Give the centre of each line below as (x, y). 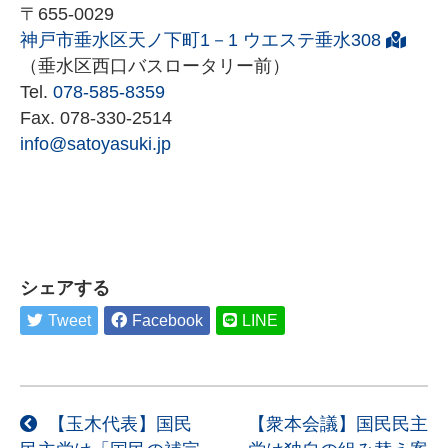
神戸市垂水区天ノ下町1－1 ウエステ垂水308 (200, 40)
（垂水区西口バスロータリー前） (155, 66)
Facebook (167, 320)
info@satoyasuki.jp (95, 144)
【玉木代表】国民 (117, 423)
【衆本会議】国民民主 (338, 423)
